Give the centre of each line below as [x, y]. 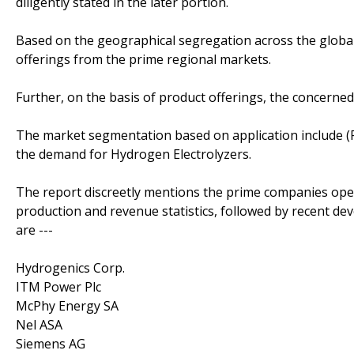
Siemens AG [51, 343]
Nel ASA [39, 324]
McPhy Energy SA [67, 305]
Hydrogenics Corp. [70, 267]
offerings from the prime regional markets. [143, 59]
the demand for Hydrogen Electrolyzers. [134, 154]
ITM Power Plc [58, 286]
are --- [34, 230]
